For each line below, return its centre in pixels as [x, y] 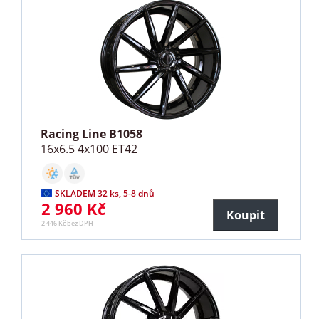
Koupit [245, 215]
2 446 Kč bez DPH [68, 223]
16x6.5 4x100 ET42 [89, 148]
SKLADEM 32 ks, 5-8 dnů [105, 193]
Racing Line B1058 [92, 134]
